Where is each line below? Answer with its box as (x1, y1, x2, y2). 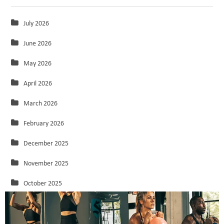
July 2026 (23, 19, 49, 27)
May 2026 (23, 59, 52, 67)
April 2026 (23, 79, 52, 87)
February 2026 (23, 119, 64, 127)
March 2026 (23, 99, 58, 107)
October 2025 (23, 179, 62, 187)
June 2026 (23, 39, 52, 47)
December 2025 (23, 139, 69, 147)
